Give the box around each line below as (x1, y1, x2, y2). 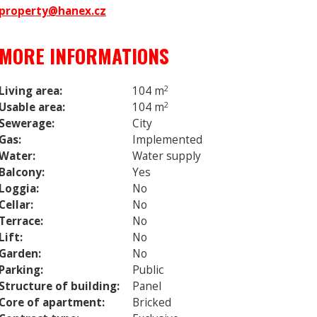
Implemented (132, 132, 202, 147)
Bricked (132, 294, 171, 310)
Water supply (132, 148, 201, 163)
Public (132, 262, 163, 277)
